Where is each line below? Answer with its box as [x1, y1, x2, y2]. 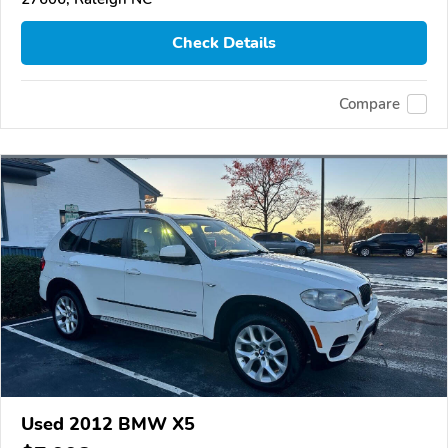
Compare [339, 94, 400, 115]
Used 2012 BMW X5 [21, 411, 195, 436]
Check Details [172, 31, 276, 54]
